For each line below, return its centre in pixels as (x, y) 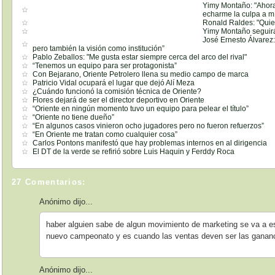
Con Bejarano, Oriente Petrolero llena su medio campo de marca (141, 74)
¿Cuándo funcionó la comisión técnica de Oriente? (117, 91)
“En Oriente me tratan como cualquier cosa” (105, 134)
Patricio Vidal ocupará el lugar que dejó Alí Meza (114, 83)
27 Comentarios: (49, 182)
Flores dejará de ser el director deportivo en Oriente (119, 100)
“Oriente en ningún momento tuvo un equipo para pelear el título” (141, 108)
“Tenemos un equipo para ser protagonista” (105, 65)
